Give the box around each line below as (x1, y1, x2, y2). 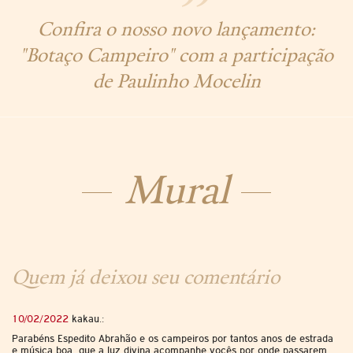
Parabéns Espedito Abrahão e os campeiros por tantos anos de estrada (12, 333, 333, 344)
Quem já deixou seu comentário (12, 262, 280, 289)
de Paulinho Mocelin (92, 67, 261, 93)
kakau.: (69, 313, 104, 325)
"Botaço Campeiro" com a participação (20, 41, 333, 67)
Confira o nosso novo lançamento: (38, 15, 315, 41)
